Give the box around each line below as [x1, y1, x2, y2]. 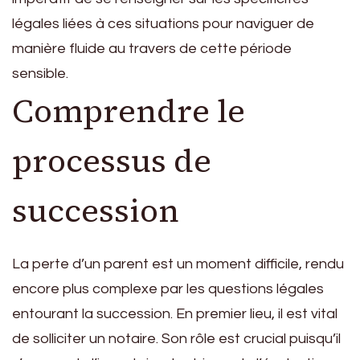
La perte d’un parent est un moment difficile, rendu [12, 256, 344, 272]
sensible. [12, 66, 68, 82]
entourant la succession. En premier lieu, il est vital [12, 306, 337, 322]
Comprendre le [12, 89, 245, 133]
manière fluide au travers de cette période [12, 41, 292, 57]
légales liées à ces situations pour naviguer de [12, 16, 314, 32]
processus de [12, 139, 211, 183]
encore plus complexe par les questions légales [12, 281, 324, 297]
